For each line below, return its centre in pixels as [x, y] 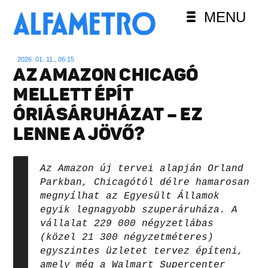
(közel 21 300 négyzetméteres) [127, 237]
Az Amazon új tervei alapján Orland [142, 168]
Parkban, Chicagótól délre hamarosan [145, 182]
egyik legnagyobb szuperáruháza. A [139, 210]
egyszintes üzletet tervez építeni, [142, 251]
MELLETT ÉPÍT [73, 94]
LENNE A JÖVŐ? [79, 134]
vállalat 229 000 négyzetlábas [127, 223]
